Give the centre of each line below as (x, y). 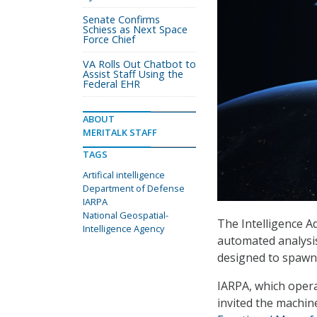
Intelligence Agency (123, 229)
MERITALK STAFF (120, 132)
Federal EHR (111, 84)
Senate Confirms (121, 19)
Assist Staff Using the (133, 74)
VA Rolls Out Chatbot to (139, 64)
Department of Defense (134, 188)
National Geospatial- (126, 215)
